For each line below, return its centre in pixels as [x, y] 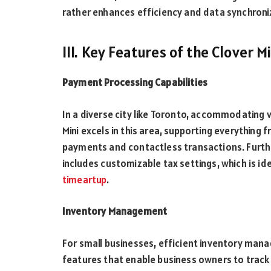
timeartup [84, 179]
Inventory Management [115, 211]
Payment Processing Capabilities [135, 83]
